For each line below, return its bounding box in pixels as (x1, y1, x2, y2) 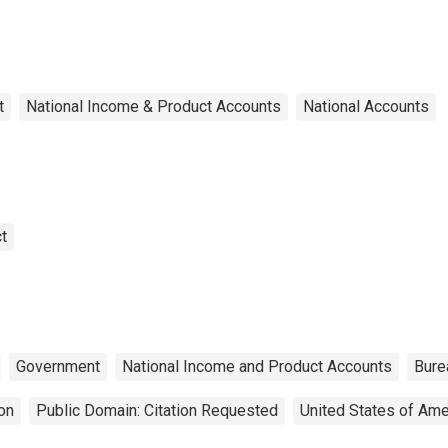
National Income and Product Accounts (122, 356, 392, 376)
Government (16, 356, 100, 376)
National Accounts (303, 96, 429, 116)
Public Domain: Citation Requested (36, 400, 278, 420)
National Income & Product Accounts (26, 96, 281, 116)
